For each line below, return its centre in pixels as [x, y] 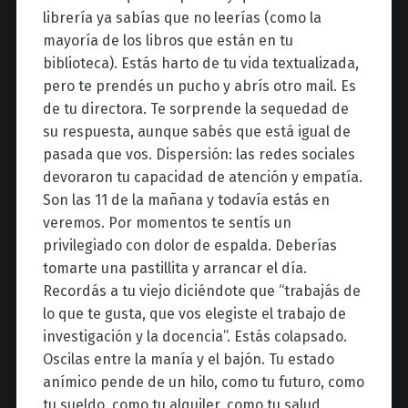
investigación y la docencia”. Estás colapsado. [194, 336]
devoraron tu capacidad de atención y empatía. [202, 177]
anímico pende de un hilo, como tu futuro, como [203, 382]
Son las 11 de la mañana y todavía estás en [186, 199]
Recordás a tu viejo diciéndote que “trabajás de [201, 291]
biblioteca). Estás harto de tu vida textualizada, [200, 63]
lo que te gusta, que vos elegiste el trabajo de [194, 313]
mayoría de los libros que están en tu [168, 40]
